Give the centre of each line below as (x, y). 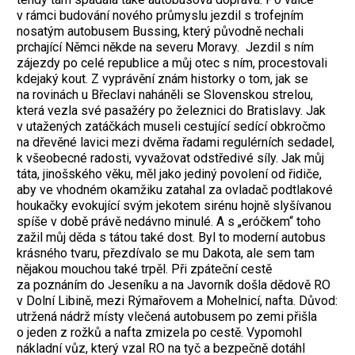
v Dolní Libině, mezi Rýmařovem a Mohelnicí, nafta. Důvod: (177, 301)
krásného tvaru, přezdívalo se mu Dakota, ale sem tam (166, 254)
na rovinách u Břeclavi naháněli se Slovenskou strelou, (165, 95)
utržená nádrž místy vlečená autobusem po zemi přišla (167, 317)
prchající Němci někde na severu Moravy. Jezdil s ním (165, 48)
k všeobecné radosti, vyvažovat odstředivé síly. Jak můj (170, 158)
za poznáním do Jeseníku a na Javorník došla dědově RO (174, 285)
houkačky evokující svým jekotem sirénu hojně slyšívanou (174, 206)
